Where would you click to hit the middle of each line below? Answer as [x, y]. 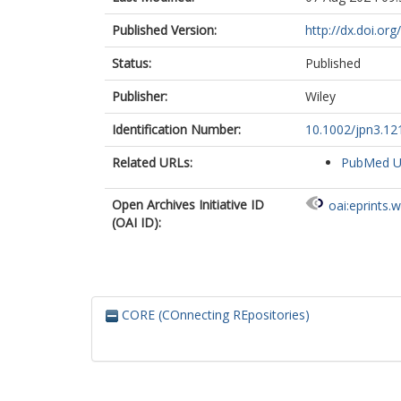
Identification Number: [176, 129]
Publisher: [140, 96]
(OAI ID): [137, 222]
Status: [132, 63]
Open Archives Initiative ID [188, 205]
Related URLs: [152, 162]
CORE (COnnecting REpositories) [214, 315]
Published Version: [164, 30]
